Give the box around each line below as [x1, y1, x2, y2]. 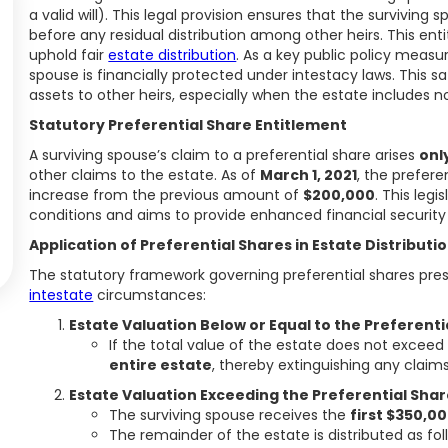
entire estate [109, 355, 213, 375]
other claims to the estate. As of [29, 165, 261, 185]
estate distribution [108, 45, 237, 65]
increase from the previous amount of [29, 185, 304, 205]
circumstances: [93, 285, 207, 305]
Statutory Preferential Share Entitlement [29, 115, 348, 135]
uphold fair [29, 45, 109, 65]
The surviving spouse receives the [109, 405, 351, 425]
